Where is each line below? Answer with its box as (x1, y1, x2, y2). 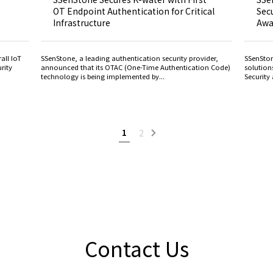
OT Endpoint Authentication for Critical (53, 4, 215, 17)
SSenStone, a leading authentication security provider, (41, 52, 219, 63)
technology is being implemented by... (41, 71, 165, 81)
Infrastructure (53, 16, 111, 29)
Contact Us (84, 233, 189, 263)
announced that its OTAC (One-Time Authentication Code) (41, 62, 231, 72)
